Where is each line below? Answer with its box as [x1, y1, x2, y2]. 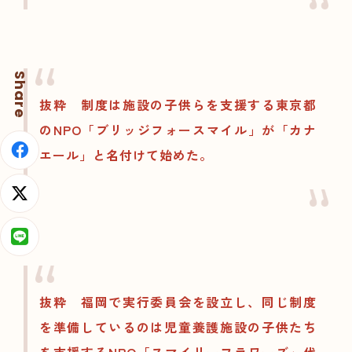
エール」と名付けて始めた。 [39, 145, 213, 165]
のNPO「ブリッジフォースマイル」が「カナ [39, 120, 317, 140]
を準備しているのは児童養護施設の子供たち [39, 317, 317, 337]
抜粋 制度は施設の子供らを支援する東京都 [39, 95, 317, 115]
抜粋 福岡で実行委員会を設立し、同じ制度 [39, 292, 317, 312]
